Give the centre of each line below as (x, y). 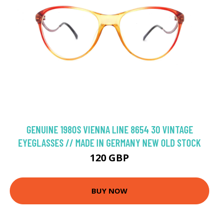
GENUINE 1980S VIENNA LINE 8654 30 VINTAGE (109, 129)
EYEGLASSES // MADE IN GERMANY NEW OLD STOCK (109, 142)
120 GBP (109, 157)
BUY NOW (109, 191)
